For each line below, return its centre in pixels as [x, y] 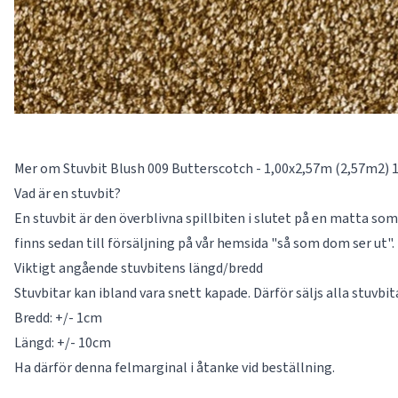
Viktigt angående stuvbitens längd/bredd [139, 268]
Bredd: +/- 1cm [58, 318]
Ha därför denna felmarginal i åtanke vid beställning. [175, 368]
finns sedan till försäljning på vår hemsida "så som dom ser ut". [204, 243]
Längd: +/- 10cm [63, 343]
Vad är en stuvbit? [68, 194]
